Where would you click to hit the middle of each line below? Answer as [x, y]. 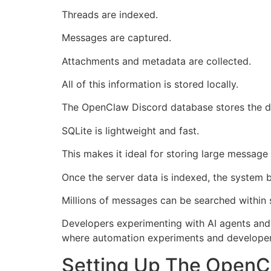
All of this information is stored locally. [150, 84]
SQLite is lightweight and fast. [130, 130]
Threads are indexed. [110, 14]
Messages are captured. [116, 38]
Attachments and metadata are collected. [156, 61]
